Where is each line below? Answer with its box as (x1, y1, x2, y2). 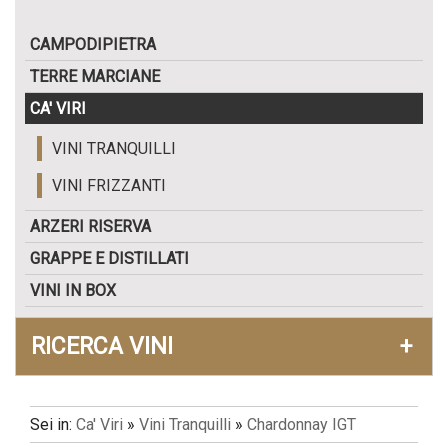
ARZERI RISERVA (30, 217, 151, 236)
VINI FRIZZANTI (52, 176, 166, 195)
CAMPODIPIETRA (30, 35, 156, 54)
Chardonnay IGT (247, 415, 356, 434)
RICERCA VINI (31, 333, 173, 360)
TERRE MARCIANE (30, 67, 160, 86)
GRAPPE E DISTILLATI (30, 249, 189, 268)
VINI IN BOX (30, 281, 116, 300)
